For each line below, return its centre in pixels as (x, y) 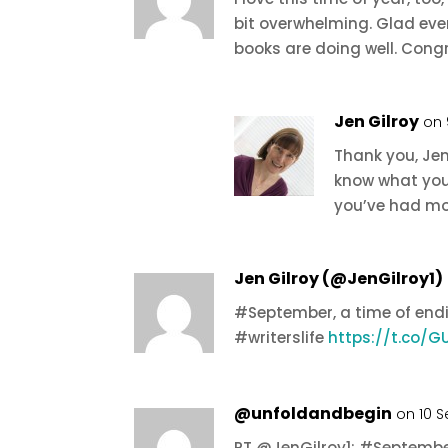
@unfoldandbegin (313, 413)
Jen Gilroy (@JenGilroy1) (339, 278)
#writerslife (281, 337)
